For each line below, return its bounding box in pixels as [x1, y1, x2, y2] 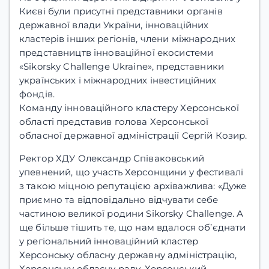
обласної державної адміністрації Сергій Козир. [19, 129, 250, 141]
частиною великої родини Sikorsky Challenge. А [19, 207, 244, 219]
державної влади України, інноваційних [19, 19, 209, 31]
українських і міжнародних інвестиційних [19, 74, 217, 86]
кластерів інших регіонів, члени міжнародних [19, 32, 236, 44]
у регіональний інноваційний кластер [19, 235, 199, 247]
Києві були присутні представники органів [19, 5, 223, 17]
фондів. [19, 88, 55, 100]
